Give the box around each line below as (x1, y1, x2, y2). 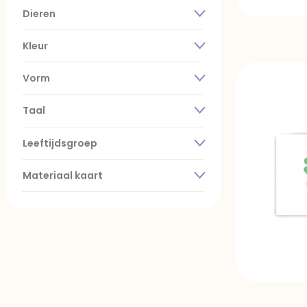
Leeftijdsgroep (23, 136, 97, 150)
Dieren (23, 7, 56, 21)
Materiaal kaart (23, 168, 103, 182)
